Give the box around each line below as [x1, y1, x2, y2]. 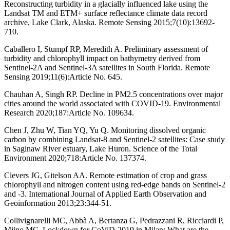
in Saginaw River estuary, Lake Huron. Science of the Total [4, 144, 197, 153]
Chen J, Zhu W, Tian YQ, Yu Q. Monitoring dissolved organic [4, 125, 206, 135]
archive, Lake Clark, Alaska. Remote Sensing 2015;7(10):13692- [4, 17, 215, 27]
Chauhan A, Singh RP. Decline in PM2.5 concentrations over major [4, 89, 223, 99]
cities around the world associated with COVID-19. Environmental [4, 99, 221, 108]
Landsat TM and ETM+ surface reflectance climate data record [4, 8, 207, 17]
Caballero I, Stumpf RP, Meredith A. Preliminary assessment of [4, 44, 208, 53]
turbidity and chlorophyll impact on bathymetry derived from [4, 53, 200, 63]
